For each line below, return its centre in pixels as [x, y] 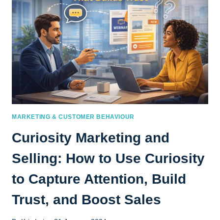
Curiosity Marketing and [91, 137]
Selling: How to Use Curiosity [108, 158]
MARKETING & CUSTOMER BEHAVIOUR [73, 117]
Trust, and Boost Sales [86, 199]
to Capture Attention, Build [99, 179]
